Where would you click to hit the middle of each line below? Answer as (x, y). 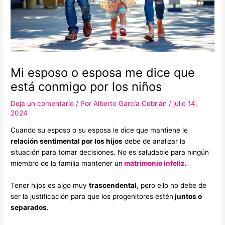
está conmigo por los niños (86, 86)
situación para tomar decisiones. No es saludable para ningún (110, 152)
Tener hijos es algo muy (50, 186)
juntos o (188, 197)
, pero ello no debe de (172, 186)
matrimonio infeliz (154, 163)
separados (29, 208)
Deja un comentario (42, 103)
